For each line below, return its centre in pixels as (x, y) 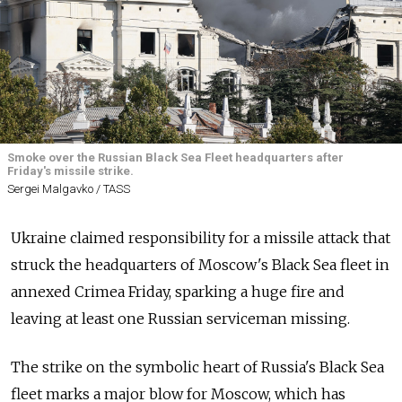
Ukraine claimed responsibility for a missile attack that (201, 238)
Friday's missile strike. (70, 171)
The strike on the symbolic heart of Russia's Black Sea (197, 367)
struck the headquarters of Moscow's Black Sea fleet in (200, 265)
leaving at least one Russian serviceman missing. (180, 319)
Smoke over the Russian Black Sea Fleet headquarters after (175, 157)
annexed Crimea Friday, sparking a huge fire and (178, 292)
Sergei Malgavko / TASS (69, 189)
